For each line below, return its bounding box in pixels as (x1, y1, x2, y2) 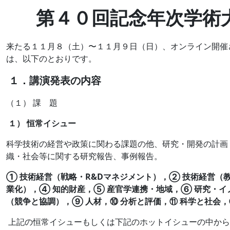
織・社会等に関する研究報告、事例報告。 (6, 150, 162, 162)
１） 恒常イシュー (6, 117, 76, 129)
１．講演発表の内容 (6, 73, 101, 87)
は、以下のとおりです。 (6, 52, 97, 64)
